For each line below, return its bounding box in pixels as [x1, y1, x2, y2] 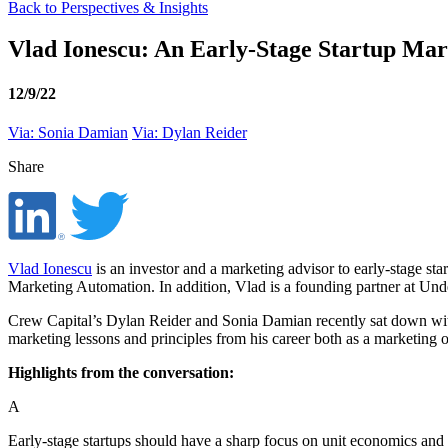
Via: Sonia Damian [8, 123, 128, 141]
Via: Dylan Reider [132, 123, 247, 141]
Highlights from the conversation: [8, 363, 234, 381]
